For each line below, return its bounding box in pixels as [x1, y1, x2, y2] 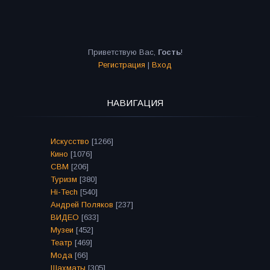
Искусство [51, 137, 89, 146]
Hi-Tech [51, 187, 78, 197]
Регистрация [98, 60, 145, 70]
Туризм [51, 175, 77, 184]
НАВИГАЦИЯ [107, 98, 163, 108]
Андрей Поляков [51, 200, 113, 210]
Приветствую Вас [87, 48, 154, 57]
